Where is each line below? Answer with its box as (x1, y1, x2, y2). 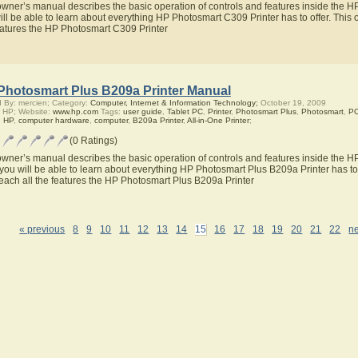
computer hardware (18, 116, 89, 125)
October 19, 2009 (257, 98, 326, 107)
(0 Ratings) (69, 135, 117, 146)
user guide (122, 107, 162, 116)
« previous (19, 224, 66, 235)
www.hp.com (52, 107, 98, 116)
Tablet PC (166, 107, 203, 116)
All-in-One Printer (186, 116, 249, 125)
